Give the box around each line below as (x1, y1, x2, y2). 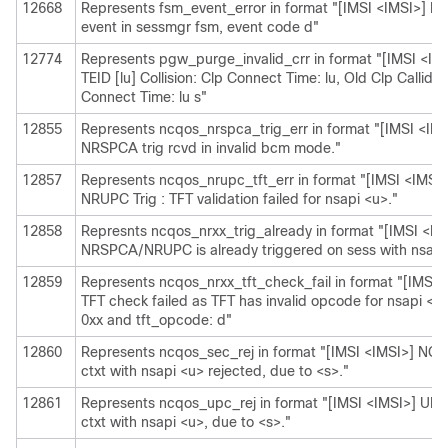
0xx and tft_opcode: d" (81, 312, 232, 328)
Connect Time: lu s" (81, 89, 207, 105)
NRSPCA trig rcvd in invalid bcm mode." (81, 140, 341, 156)
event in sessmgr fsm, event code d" (81, 19, 319, 35)
